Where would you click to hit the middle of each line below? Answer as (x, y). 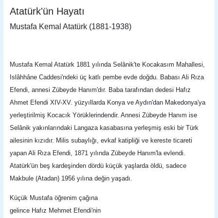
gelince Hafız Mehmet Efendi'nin (55, 210)
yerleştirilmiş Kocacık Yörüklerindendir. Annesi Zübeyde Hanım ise (105, 115)
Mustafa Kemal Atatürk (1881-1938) (71, 27)
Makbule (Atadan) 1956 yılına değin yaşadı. (71, 178)
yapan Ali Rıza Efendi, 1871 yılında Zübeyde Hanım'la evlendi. (98, 153)
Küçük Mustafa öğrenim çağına (54, 198)
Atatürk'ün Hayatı (47, 11)
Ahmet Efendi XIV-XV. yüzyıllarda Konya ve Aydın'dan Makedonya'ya (108, 102)
